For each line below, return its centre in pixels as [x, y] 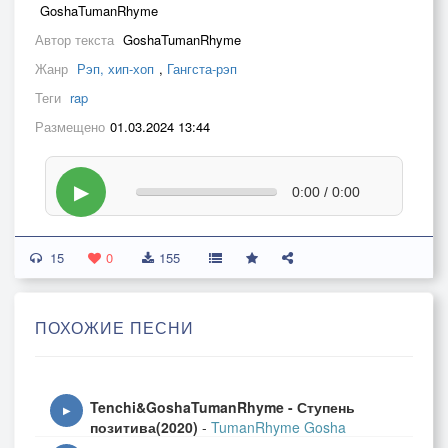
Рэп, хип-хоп [115, 68]
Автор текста [76, 39]
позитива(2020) [144, 427]
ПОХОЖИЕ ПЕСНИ [114, 327]
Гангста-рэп [202, 68]
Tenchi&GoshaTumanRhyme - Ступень [222, 407]
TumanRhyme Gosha [278, 427]
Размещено [70, 126]
